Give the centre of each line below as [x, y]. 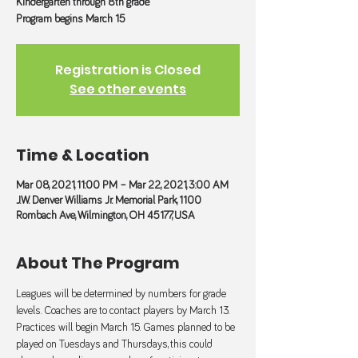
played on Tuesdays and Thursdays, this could [115, 344]
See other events [128, 89]
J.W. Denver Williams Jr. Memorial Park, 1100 [109, 201]
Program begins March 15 [71, 19]
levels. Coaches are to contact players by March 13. [124, 311]
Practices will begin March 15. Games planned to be [127, 328]
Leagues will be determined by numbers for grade [122, 294]
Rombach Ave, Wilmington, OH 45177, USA [105, 216]
